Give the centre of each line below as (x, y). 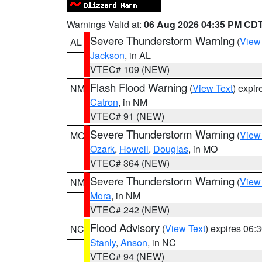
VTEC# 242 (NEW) (130, 210)
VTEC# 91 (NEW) (127, 116)
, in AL (138, 55)
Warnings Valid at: (105, 24)
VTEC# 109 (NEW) (130, 69)
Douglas (171, 149)
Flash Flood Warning (139, 87)
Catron (104, 102)
